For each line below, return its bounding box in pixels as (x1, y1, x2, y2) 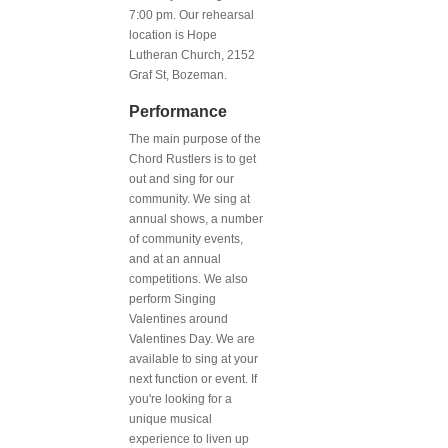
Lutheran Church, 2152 (129, 47, 255, 62)
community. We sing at (129, 191, 250, 206)
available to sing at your (129, 351, 258, 366)
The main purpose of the (129, 131, 261, 146)
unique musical (129, 411, 212, 426)
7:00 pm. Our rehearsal (129, 7, 254, 22)
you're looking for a (129, 391, 232, 406)
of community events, (129, 231, 243, 246)
